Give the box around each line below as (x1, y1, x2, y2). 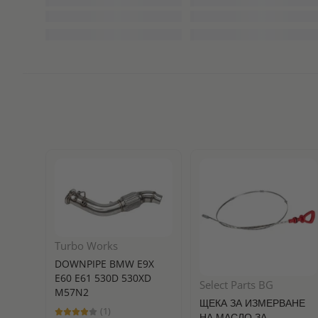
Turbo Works (55, 238, 118, 253)
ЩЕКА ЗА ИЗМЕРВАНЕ (199, 296, 306, 310)
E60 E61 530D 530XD (55, 270, 151, 285)
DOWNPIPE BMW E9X (55, 256, 154, 270)
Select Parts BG (199, 278, 274, 292)
